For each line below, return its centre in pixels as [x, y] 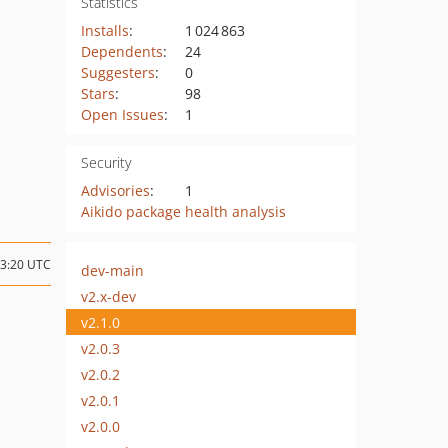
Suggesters [117, 72]
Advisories [115, 190]
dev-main [112, 270]
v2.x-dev [108, 296]
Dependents [121, 51]
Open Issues [122, 114]
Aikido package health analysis [183, 211]
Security [105, 162]
